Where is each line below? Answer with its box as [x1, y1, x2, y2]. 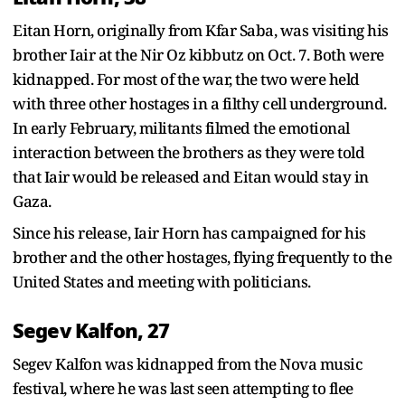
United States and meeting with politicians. [13, 270, 311, 292]
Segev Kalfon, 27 [13, 315, 170, 346]
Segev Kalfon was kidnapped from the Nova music [13, 353, 363, 374]
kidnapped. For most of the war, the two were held [13, 68, 360, 89]
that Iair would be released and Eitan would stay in [13, 165, 369, 187]
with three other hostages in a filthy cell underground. [13, 92, 387, 114]
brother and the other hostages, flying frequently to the [13, 246, 391, 268]
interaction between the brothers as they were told [13, 141, 364, 163]
